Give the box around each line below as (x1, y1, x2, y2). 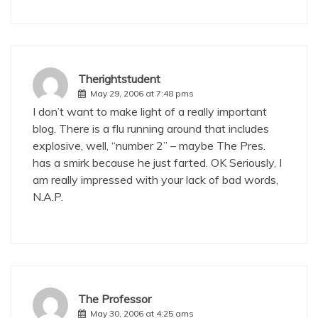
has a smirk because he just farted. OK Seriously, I (33, 155, 282, 170)
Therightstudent (78, 72, 160, 86)
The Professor (78, 292, 151, 306)
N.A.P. (33, 190, 63, 204)
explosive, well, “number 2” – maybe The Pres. (33, 138, 265, 153)
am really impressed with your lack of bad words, (33, 172, 278, 187)
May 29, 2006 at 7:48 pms (90, 88, 194, 99)
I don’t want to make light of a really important (33, 104, 267, 119)
